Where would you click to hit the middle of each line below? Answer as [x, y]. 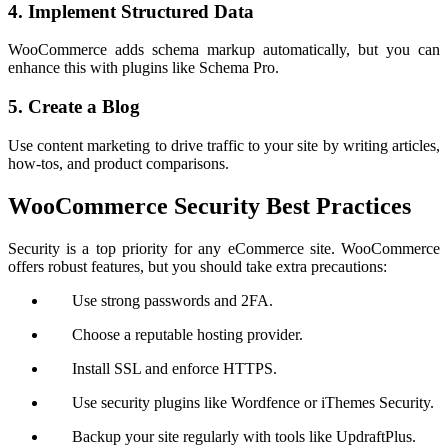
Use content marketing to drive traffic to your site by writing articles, [224, 145]
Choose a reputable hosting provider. [187, 334]
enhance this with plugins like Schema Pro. [143, 68]
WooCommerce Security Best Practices [209, 205]
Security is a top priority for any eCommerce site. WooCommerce [224, 248]
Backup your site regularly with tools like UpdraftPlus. [244, 436]
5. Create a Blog [74, 107]
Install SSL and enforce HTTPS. [174, 368]
